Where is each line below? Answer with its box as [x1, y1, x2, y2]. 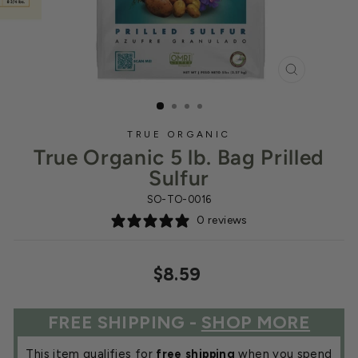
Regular [204, 261, 248, 276]
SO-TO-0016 [146, 193, 212, 205]
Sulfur [149, 165, 209, 191]
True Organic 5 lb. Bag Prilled [34, 145, 324, 170]
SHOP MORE [201, 312, 311, 333]
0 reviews [197, 213, 248, 227]
